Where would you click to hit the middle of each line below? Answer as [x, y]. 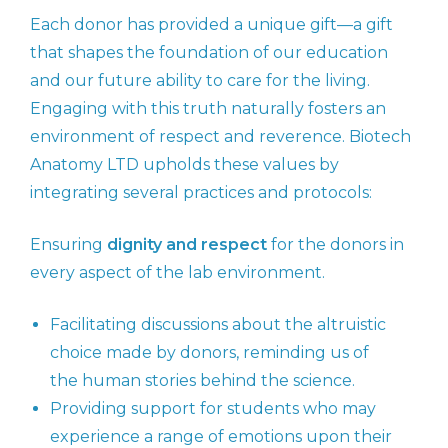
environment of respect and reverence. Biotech [220, 137]
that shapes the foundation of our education [209, 53]
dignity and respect [187, 245]
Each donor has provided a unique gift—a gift [211, 25]
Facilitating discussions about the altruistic [218, 325]
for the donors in [335, 245]
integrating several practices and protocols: [201, 193]
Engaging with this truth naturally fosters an [208, 109]
